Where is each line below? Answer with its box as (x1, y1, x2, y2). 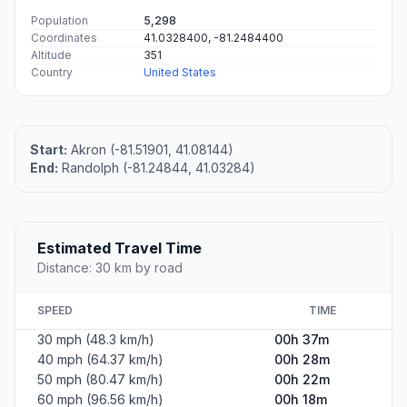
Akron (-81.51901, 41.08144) (67, 142, 233, 158)
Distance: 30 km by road (37, 260, 183, 276)
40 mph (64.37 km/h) (37, 352, 164, 368)
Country (31, 65, 73, 80)
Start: (30, 142, 67, 158)
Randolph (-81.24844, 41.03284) (58, 160, 255, 176)
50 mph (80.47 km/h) (37, 372, 164, 388)
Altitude (31, 48, 72, 63)
